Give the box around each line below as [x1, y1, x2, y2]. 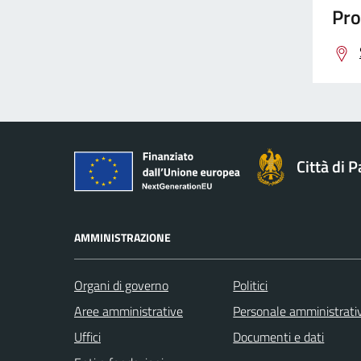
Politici [233, 275, 268, 295]
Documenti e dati [233, 326, 325, 346]
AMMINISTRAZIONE [74, 228, 171, 246]
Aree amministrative [74, 301, 183, 321]
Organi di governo [74, 275, 168, 295]
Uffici [74, 326, 101, 346]
